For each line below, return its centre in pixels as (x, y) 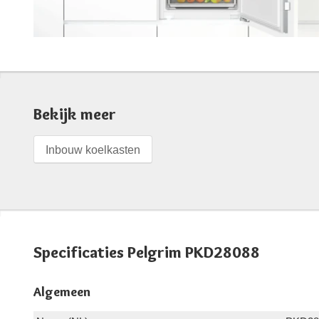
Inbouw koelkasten (93, 150)
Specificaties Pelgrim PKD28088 (147, 252)
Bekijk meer (75, 114)
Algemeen (62, 292)
